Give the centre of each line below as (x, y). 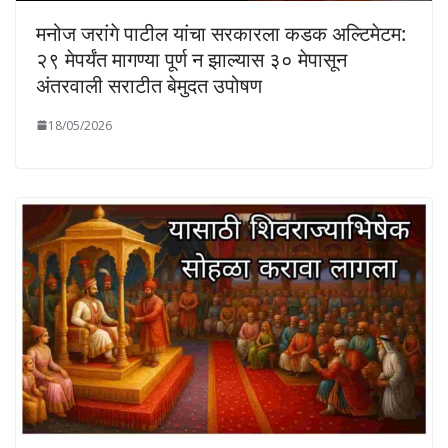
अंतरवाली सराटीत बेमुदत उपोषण (149, 85)
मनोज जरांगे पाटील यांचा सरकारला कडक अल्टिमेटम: (221, 33)
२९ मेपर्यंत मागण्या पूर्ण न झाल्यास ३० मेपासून (191, 59)
